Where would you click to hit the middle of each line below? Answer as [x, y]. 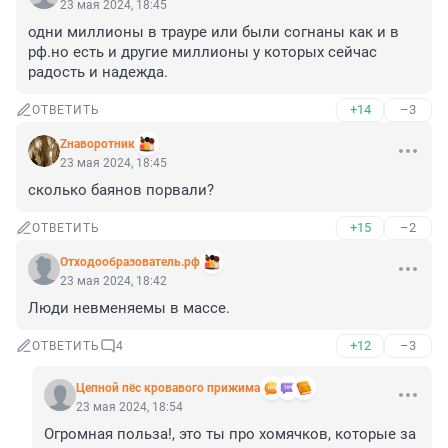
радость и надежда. [98, 72]
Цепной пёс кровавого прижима [168, 388]
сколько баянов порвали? [121, 190]
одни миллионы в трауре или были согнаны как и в [213, 32]
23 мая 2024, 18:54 [129, 407]
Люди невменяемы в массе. [129, 308]
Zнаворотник [97, 144]
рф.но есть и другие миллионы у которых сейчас [202, 52]
